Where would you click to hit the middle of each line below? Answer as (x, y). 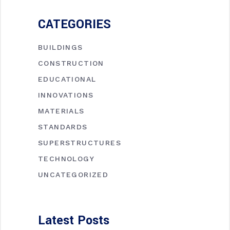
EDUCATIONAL (67, 79)
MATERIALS (61, 111)
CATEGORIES (74, 24)
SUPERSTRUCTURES (80, 142)
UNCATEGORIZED (73, 174)
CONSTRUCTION (71, 63)
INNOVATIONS (66, 95)
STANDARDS (63, 127)
